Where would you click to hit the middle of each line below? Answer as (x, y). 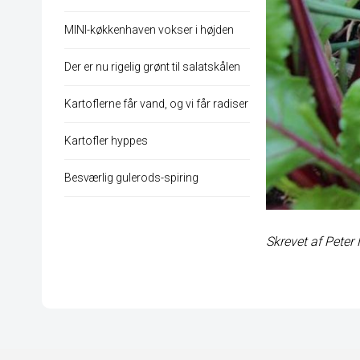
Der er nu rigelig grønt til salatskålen (152, 67)
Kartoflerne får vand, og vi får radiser (156, 104)
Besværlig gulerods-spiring (131, 178)
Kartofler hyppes (106, 141)
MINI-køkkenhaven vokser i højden (149, 30)
